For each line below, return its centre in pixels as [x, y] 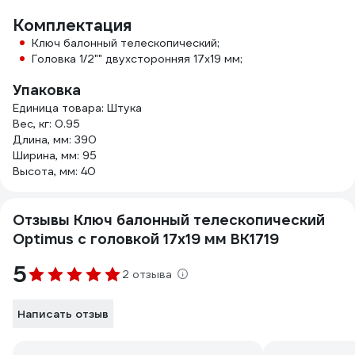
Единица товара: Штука [77, 108]
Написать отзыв [63, 314]
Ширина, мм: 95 [55, 155]
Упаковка [47, 90]
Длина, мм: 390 [55, 139]
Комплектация [72, 25]
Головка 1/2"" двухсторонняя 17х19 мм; [137, 59]
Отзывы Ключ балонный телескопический [169, 220]
